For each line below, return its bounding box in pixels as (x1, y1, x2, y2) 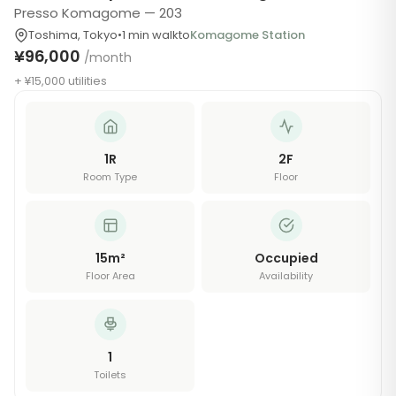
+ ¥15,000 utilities (14, 72, 107, 89)
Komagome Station (190, 27, 305, 43)
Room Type (83, 170, 137, 184)
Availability (259, 269, 313, 283)
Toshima (28, 27, 78, 43)
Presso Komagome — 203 (14, 4, 182, 22)
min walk (128, 27, 179, 43)
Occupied (254, 249, 318, 267)
